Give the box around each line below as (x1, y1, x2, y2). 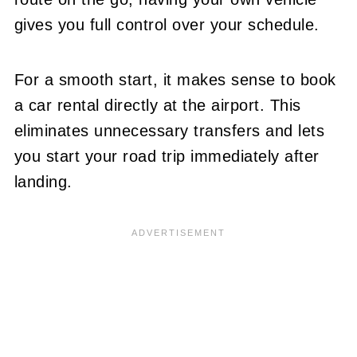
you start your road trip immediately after (14, 147, 320, 165)
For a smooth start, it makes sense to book (14, 70, 336, 88)
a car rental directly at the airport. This (14, 96, 301, 114)
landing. (14, 172, 73, 190)
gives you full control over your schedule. (14, 15, 320, 33)
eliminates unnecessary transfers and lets (14, 121, 325, 139)
